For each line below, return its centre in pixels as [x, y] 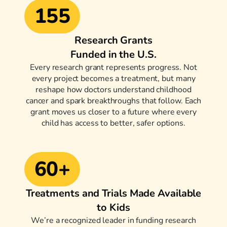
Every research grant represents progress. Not [113, 68]
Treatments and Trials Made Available [113, 194]
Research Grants [113, 41]
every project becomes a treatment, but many [113, 79]
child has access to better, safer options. [113, 123]
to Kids [113, 208]
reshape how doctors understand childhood [113, 90]
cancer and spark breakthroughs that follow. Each [113, 101]
